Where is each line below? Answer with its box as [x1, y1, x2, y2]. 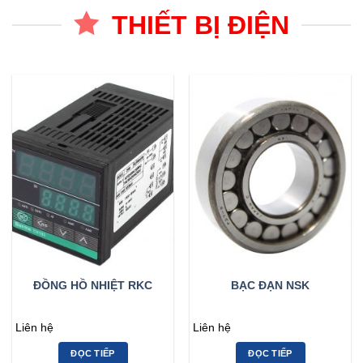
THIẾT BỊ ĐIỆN [112, 10, 290, 40]
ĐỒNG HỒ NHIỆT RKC [33, 279, 152, 292]
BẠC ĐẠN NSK [231, 279, 310, 292]
